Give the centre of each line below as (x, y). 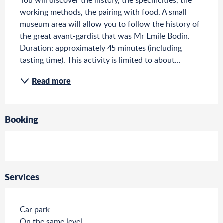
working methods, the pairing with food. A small (103, 12)
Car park (35, 209)
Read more (51, 81)
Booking (22, 120)
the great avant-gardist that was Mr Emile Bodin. (105, 36)
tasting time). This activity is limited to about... (100, 60)
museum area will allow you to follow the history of (110, 24)
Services (22, 177)
